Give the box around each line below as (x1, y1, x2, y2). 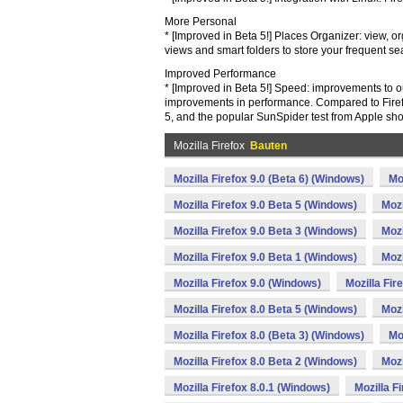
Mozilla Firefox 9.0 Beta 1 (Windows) (174, 251, 357, 264)
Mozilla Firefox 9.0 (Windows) (174, 277, 321, 290)
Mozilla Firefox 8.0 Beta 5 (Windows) (174, 303, 357, 316)
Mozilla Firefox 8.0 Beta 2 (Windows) (174, 355, 357, 368)
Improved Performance (165, 67, 276, 80)
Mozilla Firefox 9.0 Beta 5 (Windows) (174, 199, 357, 211)
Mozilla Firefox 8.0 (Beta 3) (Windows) (174, 329, 364, 342)
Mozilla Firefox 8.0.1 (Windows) (174, 381, 330, 394)
